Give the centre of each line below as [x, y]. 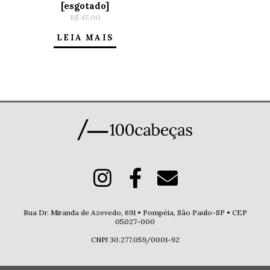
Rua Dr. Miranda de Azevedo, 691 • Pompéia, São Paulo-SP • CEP [135, 213]
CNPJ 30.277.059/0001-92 [135, 240]
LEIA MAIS [85, 37]
